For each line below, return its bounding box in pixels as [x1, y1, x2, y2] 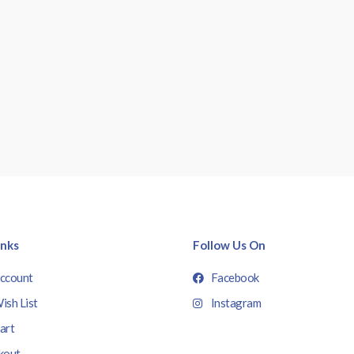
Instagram [210, 296, 261, 311]
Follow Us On [193, 238, 265, 253]
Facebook [210, 270, 259, 285]
